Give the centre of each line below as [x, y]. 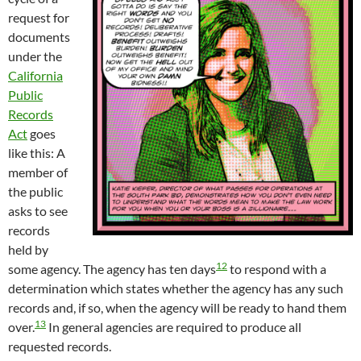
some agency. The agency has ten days [112, 268]
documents [39, 36]
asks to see [38, 210]
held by [28, 249]
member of [38, 172]
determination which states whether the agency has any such [176, 288]
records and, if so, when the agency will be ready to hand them [177, 307]
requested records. [60, 346]
